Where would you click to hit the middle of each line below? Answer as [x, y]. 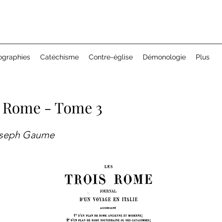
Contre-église [111, 57]
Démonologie [164, 57]
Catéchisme [59, 57]
